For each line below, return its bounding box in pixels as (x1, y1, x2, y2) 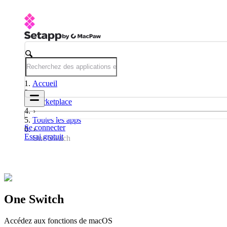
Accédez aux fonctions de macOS (4, 216, 112, 225)
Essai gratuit (24, 132, 63, 141)
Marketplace (32, 97, 72, 106)
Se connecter (24, 123, 65, 132)
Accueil (32, 79, 57, 88)
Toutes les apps (32, 116, 81, 124)
